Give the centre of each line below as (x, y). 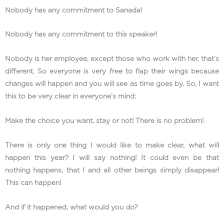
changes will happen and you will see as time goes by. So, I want (112, 84)
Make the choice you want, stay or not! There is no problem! (105, 121)
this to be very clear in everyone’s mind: (71, 97)
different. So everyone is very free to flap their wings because (112, 72)
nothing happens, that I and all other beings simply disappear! (112, 171)
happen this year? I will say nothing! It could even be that (112, 158)
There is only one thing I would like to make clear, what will (112, 146)
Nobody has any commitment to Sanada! (74, 10)
